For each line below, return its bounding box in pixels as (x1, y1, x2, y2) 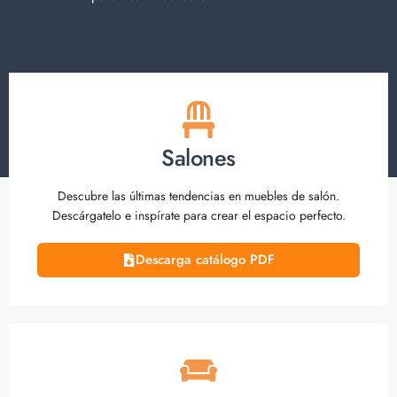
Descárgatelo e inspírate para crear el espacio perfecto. (51, 206, 346, 224)
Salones (161, 141, 236, 175)
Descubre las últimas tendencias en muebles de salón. (58, 186, 339, 205)
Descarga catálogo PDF (136, 249, 275, 269)
